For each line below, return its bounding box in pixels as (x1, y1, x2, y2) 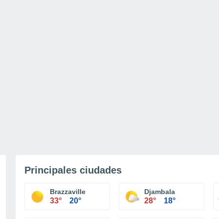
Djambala (144, 188, 175, 196)
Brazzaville (50, 188, 86, 196)
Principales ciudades (24, 165, 122, 175)
